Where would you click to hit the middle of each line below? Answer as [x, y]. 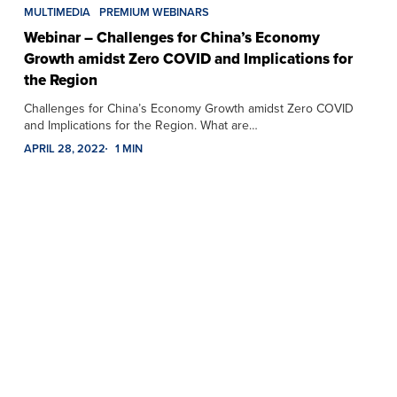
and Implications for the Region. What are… [140, 125]
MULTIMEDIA [57, 12]
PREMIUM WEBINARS [154, 12]
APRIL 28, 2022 [64, 148]
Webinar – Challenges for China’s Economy [171, 37]
